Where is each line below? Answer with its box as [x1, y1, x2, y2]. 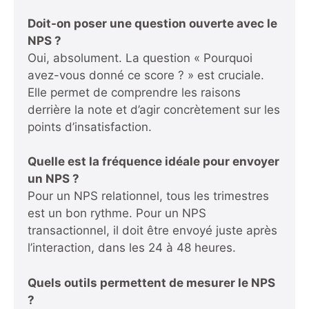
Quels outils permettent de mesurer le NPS [28, 275, 275, 290]
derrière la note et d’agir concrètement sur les [28, 102, 280, 117]
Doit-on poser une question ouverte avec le [28, 16, 277, 30]
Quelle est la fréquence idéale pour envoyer [28, 154, 279, 169]
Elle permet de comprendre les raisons [28, 85, 241, 99]
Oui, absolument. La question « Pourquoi [28, 50, 252, 65]
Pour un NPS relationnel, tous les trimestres [28, 189, 269, 203]
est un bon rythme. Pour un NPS [28, 206, 206, 221]
